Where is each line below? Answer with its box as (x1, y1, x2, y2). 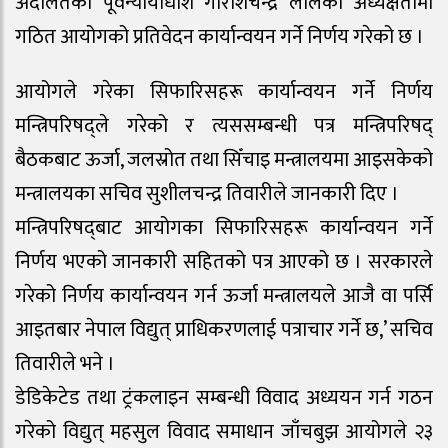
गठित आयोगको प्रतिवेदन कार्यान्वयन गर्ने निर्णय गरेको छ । (15, 20, 424, 55)
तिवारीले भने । (15, 346, 115, 381)
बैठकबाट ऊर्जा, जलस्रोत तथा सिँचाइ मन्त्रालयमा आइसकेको (15, 142, 433, 177)
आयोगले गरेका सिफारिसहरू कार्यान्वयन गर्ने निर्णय (15, 74, 433, 109)
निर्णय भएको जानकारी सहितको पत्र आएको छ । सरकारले (15, 244, 433, 279)
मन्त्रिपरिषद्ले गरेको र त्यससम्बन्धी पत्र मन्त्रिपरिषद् (15, 108, 433, 143)
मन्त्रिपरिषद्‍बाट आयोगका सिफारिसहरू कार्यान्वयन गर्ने (15, 210, 433, 245)
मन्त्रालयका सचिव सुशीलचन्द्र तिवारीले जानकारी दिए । (15, 176, 399, 211)
